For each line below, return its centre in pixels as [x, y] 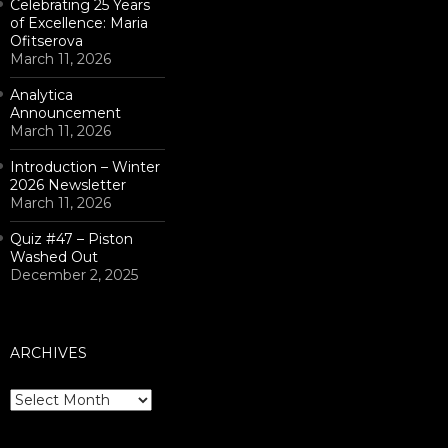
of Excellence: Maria [79, 23]
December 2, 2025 [74, 275]
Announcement [65, 113]
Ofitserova [46, 41]
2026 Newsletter [68, 185]
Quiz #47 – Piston [71, 239]
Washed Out [54, 257]
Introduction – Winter [85, 167]
